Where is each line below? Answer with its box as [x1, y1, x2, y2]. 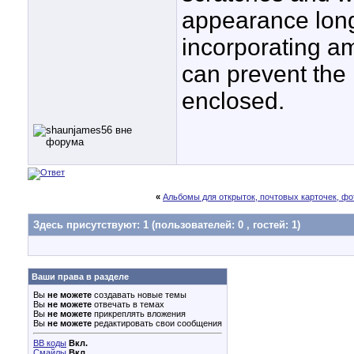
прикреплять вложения [92, 309, 186, 318]
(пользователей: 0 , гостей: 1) [152, 219, 300, 231]
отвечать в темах [92, 299, 164, 309]
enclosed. [182, 88, 284, 115]
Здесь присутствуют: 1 [33, 219, 152, 231]
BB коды [33, 338, 66, 348]
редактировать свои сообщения [92, 318, 222, 328]
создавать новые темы [92, 290, 186, 299]
